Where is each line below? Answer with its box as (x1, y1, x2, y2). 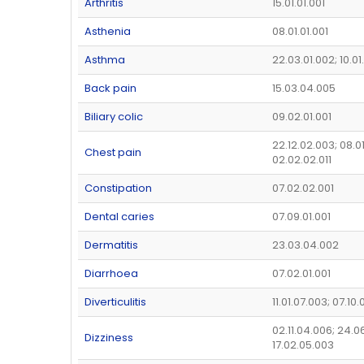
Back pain (84, 80, 136, 97)
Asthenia (84, 24, 131, 40)
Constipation (84, 180, 152, 197)
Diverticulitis (84, 294, 146, 310)
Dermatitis (84, 237, 138, 253)
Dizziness (84, 330, 133, 346)
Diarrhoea (84, 266, 138, 282)
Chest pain (84, 145, 141, 161)
